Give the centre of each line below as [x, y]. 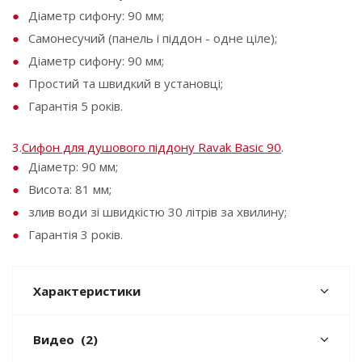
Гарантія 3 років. [76, 234]
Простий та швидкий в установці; [126, 83]
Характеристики [87, 291]
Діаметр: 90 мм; [73, 166]
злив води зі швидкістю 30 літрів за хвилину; [158, 212]
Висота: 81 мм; [70, 189]
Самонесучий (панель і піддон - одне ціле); [153, 38]
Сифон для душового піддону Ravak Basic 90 [152, 147]
